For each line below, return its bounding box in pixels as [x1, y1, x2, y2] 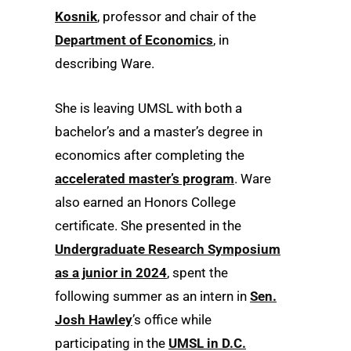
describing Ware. [55, 55, 154, 71]
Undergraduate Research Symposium [55, 241, 280, 257]
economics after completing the [55, 147, 244, 163]
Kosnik [55, 8, 97, 24]
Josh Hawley [55, 311, 132, 327]
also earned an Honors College [55, 194, 236, 210]
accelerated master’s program [55, 170, 234, 186]
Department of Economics [55, 31, 213, 48]
